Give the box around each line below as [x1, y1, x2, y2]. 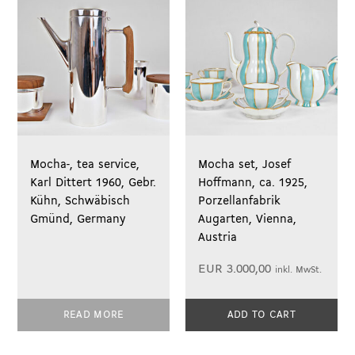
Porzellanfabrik [198, 194, 281, 208]
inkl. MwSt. [275, 265, 323, 276]
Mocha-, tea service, [30, 158, 140, 171]
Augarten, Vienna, [198, 212, 297, 226]
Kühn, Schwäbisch [30, 194, 131, 208]
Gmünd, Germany [30, 212, 126, 226]
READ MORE [63, 309, 124, 320]
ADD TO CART [227, 309, 296, 320]
